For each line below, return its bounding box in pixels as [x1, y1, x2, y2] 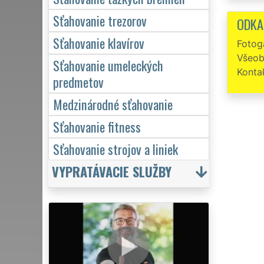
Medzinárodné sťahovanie [53, 94, 173, 114]
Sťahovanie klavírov [53, 32, 144, 52]
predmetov [53, 71, 104, 91]
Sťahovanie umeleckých [53, 55, 163, 75]
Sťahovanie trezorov [53, 10, 147, 30]
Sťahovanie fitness [53, 116, 141, 136]
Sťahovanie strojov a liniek [53, 138, 178, 159]
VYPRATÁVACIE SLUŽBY [52, 161, 171, 181]
